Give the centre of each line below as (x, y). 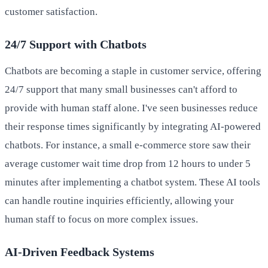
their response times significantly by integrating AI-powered (133, 126)
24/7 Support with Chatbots (76, 44)
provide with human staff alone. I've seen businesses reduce (131, 108)
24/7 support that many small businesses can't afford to (121, 89)
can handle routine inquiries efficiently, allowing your (119, 200)
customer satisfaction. (51, 11)
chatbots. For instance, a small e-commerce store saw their (128, 145)
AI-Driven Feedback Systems (80, 252)
